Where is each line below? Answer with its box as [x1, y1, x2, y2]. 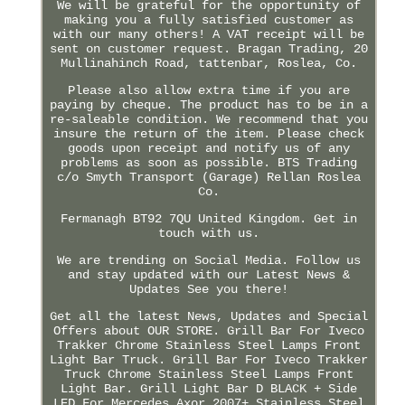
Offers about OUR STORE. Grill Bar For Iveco [52, 323, 364, 338]
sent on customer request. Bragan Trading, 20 [49, 41, 368, 56]
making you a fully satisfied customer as [63, 12, 353, 27]
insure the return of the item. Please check [52, 126, 364, 141]
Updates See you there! [128, 281, 288, 297]
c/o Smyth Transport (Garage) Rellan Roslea [56, 169, 361, 184]
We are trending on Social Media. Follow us [56, 252, 361, 268]
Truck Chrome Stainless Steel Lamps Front [63, 366, 353, 381]
